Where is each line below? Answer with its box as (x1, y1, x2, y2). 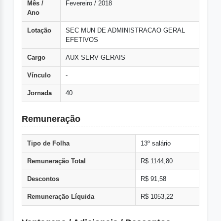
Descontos (27, 175, 59, 183)
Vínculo (27, 72, 51, 79)
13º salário (141, 140, 171, 147)
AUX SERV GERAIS (66, 54, 125, 62)
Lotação (27, 27, 51, 35)
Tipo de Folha (27, 140, 70, 147)
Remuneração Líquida (27, 193, 94, 201)
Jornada (27, 89, 52, 97)
